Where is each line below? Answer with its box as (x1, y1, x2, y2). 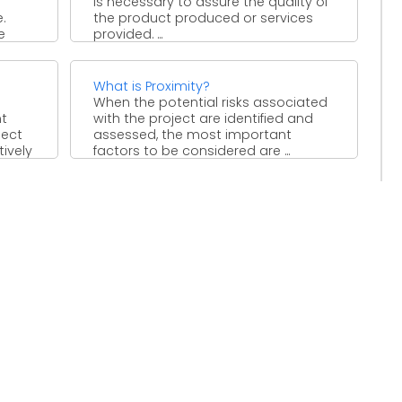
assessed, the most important (93, 125, 293, 144)
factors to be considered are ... (93, 141, 291, 160)
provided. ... (93, 24, 163, 43)
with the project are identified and (93, 109, 314, 127)
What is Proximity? (93, 76, 211, 95)
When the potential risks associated (93, 92, 328, 111)
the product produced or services (93, 8, 314, 27)
